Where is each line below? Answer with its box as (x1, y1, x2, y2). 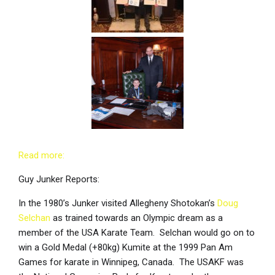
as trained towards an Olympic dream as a (50, 212, 223, 224)
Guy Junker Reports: (18, 174, 99, 185)
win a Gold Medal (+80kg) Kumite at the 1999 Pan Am (18, 242, 233, 254)
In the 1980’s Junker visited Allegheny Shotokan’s (18, 198, 217, 209)
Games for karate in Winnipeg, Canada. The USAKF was (18, 257, 244, 268)
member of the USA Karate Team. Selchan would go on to (18, 227, 255, 239)
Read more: (18, 150, 64, 161)
